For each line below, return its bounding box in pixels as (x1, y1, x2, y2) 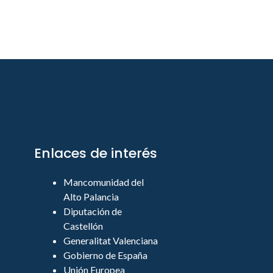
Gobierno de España (63, 249, 147, 261)
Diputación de (63, 205, 122, 218)
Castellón (63, 220, 103, 232)
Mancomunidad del (63, 176, 144, 188)
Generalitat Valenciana (63, 235, 158, 247)
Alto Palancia (63, 191, 119, 203)
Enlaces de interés (34, 144, 157, 163)
